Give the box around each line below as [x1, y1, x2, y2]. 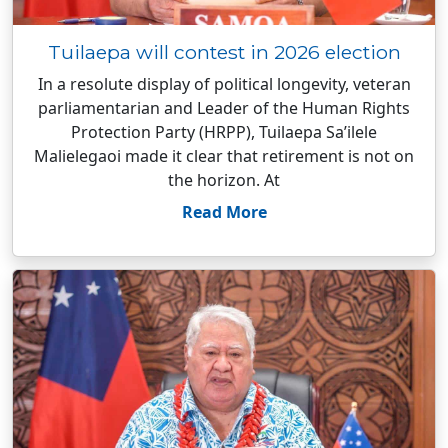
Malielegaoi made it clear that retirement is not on [34, 145, 414, 167]
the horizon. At [168, 169, 280, 191]
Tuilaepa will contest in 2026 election [47, 40, 401, 64]
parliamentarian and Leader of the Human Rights [38, 97, 410, 119]
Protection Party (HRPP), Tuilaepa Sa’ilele [71, 121, 377, 143]
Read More [181, 201, 267, 223]
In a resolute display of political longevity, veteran [37, 73, 411, 95]
